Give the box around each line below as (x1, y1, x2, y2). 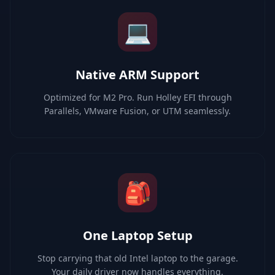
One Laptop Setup (82, 227, 193, 244)
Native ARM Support (76, 66, 199, 83)
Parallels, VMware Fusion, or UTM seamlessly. (44, 104, 231, 117)
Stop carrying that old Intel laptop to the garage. (37, 252, 238, 264)
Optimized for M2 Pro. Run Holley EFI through (43, 91, 232, 103)
